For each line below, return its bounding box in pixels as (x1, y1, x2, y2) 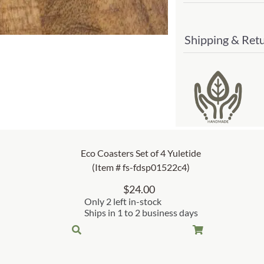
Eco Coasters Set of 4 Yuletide (81, 147, 201, 159)
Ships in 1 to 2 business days (84, 207, 198, 219)
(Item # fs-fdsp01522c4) (92, 161, 190, 173)
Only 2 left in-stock (84, 196, 161, 207)
